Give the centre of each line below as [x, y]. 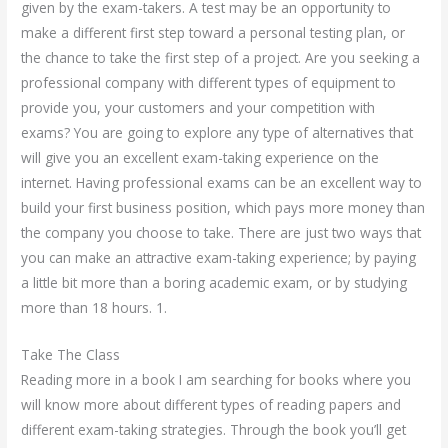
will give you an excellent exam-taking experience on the [200, 157]
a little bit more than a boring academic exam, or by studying [214, 282]
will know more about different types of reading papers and [211, 404]
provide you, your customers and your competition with [198, 107]
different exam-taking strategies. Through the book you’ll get [214, 429]
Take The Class [71, 354]
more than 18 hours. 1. [94, 307]
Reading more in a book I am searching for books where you [216, 379]
